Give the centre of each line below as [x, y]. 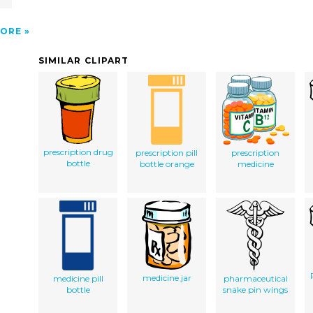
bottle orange [167, 163]
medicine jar [167, 277]
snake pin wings [255, 289]
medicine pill [78, 278]
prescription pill [167, 152]
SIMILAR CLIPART [84, 60]
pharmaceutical [255, 278]
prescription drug [78, 152]
